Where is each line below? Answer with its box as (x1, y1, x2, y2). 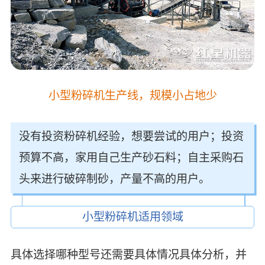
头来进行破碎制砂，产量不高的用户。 (19, 172, 211, 185)
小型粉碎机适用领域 (82, 211, 183, 224)
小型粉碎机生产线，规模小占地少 (48, 89, 217, 102)
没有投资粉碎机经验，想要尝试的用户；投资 (19, 130, 244, 143)
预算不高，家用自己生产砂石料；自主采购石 (19, 151, 244, 164)
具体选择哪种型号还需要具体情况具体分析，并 (10, 248, 247, 261)
